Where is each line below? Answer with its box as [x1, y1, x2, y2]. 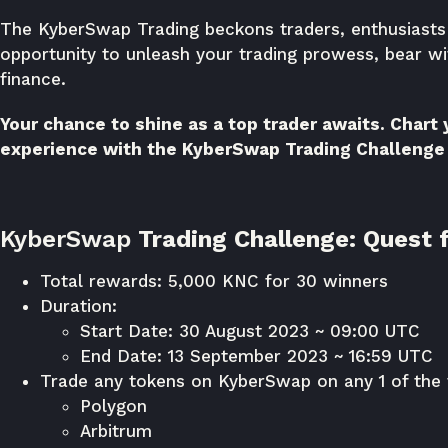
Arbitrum [80, 421, 152, 441]
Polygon [80, 396, 147, 416]
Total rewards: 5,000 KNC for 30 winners [40, 271, 388, 291]
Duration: [40, 296, 117, 316]
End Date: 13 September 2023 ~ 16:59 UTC [80, 346, 433, 366]
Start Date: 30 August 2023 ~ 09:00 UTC [80, 321, 420, 341]
